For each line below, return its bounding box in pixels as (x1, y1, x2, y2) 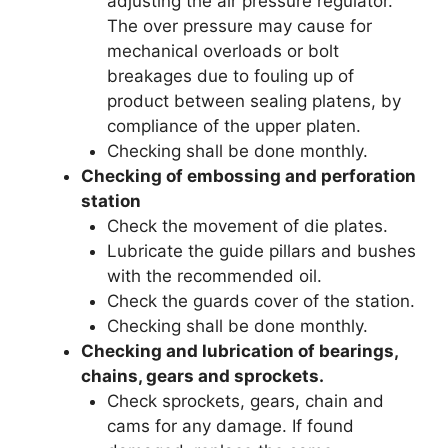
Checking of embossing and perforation (81, 166, 416, 186)
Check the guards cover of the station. (106, 291, 415, 311)
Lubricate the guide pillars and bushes (106, 241, 416, 261)
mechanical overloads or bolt (106, 41, 339, 61)
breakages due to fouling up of (106, 66, 354, 86)
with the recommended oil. (106, 266, 322, 286)
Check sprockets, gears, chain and (106, 391, 384, 411)
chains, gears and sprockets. (81, 366, 324, 386)
